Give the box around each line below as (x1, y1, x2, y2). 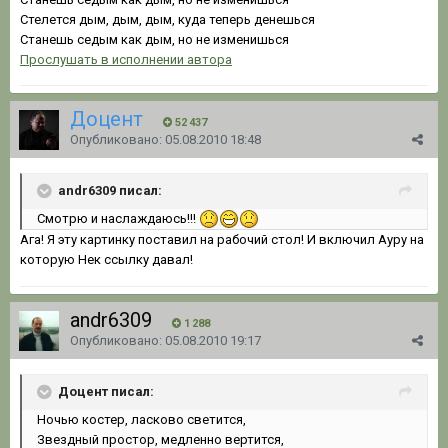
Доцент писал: (58, 383, 154, 399)
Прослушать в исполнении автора (20, 51, 232, 67)
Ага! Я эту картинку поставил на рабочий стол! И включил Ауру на (20, 232, 424, 248)
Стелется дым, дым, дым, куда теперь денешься (20, 11, 315, 27)
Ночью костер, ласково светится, (37, 411, 246, 427)
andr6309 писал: (58, 182, 162, 198)
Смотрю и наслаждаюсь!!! (37, 210, 199, 226)
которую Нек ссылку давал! (20, 252, 193, 268)
